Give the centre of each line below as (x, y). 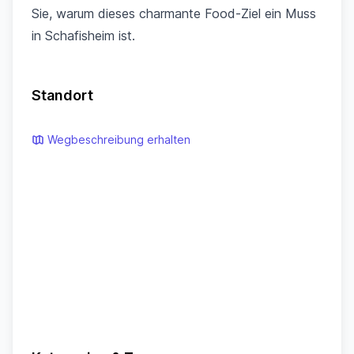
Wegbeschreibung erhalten (119, 139)
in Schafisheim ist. (83, 36)
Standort (62, 95)
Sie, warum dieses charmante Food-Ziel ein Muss (174, 13)
